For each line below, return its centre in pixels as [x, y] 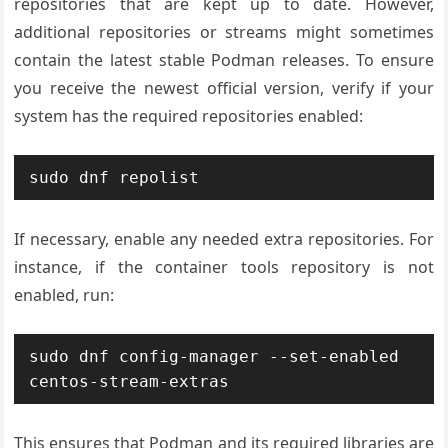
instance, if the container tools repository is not [224, 266]
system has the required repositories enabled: [189, 115]
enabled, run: [64, 294]
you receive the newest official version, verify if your [224, 87]
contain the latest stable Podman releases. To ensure [224, 59]
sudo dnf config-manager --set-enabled [214, 356]
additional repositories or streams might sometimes [224, 31]
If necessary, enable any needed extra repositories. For [224, 238]
